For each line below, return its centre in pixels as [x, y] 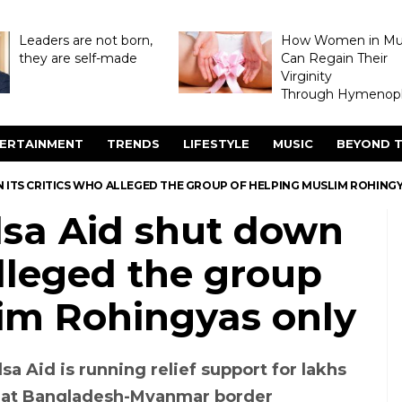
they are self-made [78, 58]
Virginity [306, 76]
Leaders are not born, [85, 40]
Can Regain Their [334, 58]
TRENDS [133, 144]
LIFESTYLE [216, 144]
